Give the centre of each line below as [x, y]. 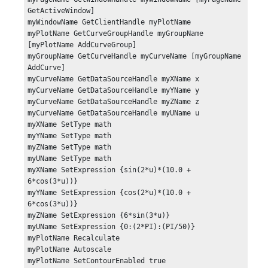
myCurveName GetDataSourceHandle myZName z [114, 102]
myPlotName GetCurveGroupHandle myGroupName [116, 34]
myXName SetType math [70, 125]
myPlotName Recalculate [74, 238]
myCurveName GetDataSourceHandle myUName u [114, 113]
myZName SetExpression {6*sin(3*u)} [99, 216]
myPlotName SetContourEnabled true [97, 261]
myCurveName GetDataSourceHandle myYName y [114, 91]
